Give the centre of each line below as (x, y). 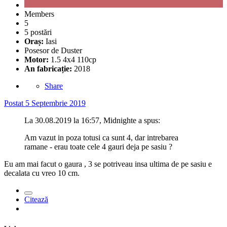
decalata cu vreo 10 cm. (43, 173)
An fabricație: (48, 68)
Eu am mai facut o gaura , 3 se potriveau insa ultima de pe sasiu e (108, 164)
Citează (36, 199)
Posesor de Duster (53, 50)
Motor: (37, 59)
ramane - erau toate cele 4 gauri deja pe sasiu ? (99, 146)
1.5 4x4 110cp (73, 59)
